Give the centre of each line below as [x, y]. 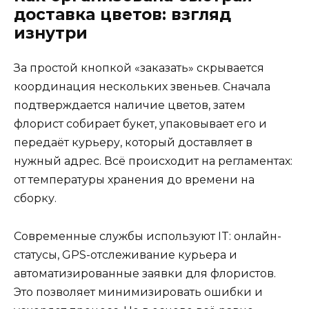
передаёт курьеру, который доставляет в [133, 143]
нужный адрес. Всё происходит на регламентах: [153, 161]
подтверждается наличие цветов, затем [130, 106]
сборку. [35, 199]
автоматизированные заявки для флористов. [145, 273]
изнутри [51, 33]
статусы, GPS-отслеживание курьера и [126, 255]
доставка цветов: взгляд [122, 15]
